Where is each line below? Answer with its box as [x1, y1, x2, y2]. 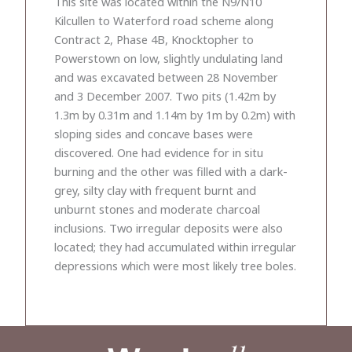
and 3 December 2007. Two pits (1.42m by [54, 87, 276, 104]
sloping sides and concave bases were [54, 125, 253, 141]
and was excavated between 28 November [54, 68, 278, 85]
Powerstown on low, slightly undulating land [54, 49, 283, 66]
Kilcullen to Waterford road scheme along [54, 12, 273, 28]
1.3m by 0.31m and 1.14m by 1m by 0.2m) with [54, 106, 295, 123]
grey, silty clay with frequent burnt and [54, 181, 256, 198]
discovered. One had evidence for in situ [54, 144, 263, 160]
